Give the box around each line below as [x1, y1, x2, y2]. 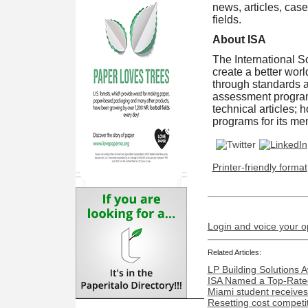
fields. [212, 14, 241, 25]
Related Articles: [207, 248, 261, 256]
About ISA [212, 34, 266, 45]
